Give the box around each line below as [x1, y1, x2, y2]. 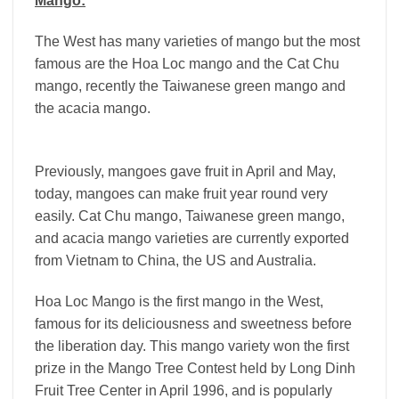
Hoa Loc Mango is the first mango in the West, [35, 293, 323, 309]
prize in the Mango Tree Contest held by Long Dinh [35, 360, 355, 376]
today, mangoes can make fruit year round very [35, 185, 328, 201]
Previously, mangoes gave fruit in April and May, [35, 163, 336, 179]
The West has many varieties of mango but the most [35, 34, 360, 50]
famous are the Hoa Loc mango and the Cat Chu [35, 56, 339, 72]
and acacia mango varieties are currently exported [35, 230, 349, 246]
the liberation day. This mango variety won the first [35, 338, 349, 354]
